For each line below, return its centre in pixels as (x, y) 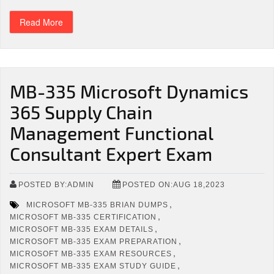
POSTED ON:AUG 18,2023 (174, 184)
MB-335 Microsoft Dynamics (129, 91)
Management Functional (111, 133)
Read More (41, 22)
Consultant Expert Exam (111, 154)
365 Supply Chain (81, 112)
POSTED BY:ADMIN (56, 184)
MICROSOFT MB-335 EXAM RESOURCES (91, 254)
